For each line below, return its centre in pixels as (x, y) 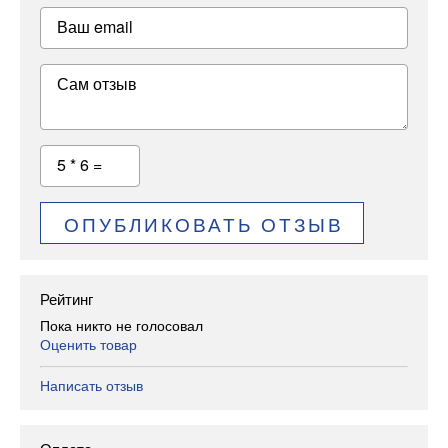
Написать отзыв (91, 384)
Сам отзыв (97, 83)
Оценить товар (88, 343)
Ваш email (95, 26)
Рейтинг (66, 299)
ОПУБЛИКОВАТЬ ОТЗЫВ (203, 224)
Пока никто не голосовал (121, 324)
